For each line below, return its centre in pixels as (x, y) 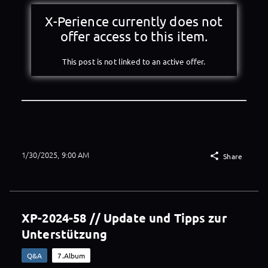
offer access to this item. (134, 36)
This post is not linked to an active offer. (134, 62)
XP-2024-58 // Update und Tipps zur (124, 218)
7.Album (71, 256)
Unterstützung (64, 234)
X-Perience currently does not (134, 21)
